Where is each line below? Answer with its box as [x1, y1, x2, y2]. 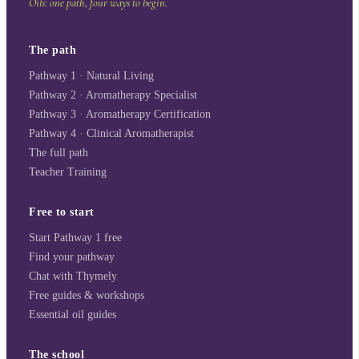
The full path [29, 146, 88, 159]
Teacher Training [29, 165, 107, 178]
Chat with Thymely [29, 269, 117, 282]
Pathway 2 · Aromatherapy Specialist [29, 88, 197, 101]
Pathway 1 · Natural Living [29, 69, 154, 82]
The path [29, 43, 77, 56]
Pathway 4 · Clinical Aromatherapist [29, 127, 194, 139]
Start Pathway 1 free [29, 231, 122, 244]
